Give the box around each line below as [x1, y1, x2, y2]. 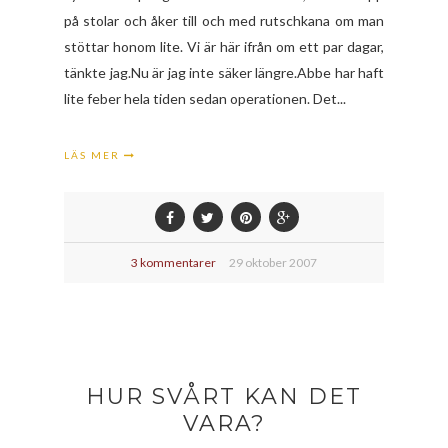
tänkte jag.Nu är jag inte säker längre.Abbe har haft [64, 63, 384, 81]
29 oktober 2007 [229, 254, 317, 270]
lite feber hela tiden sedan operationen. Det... [64, 89, 346, 107]
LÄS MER [64, 148, 124, 161]
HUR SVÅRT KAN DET [86, 382, 362, 410]
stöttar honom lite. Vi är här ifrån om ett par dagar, [64, 37, 384, 55]
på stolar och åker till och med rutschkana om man [64, 11, 384, 29]
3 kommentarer [131, 254, 216, 270]
